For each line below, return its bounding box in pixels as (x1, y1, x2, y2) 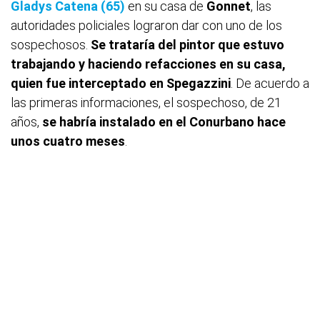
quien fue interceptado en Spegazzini (11, 76, 231, 91)
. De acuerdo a (231, 76, 309, 91)
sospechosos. (11, 37, 91, 52)
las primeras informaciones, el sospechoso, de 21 (11, 95, 281, 110)
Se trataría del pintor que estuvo (91, 37, 284, 52)
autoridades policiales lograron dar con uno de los (11, 18, 282, 33)
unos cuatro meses (11, 134, 125, 149)
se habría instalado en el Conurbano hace (42, 114, 286, 129)
